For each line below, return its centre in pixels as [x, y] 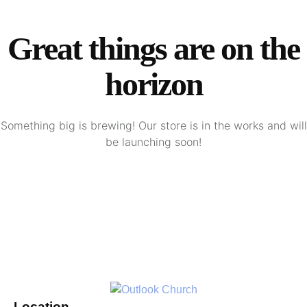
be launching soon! [153, 142]
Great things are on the [153, 49]
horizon [153, 84]
